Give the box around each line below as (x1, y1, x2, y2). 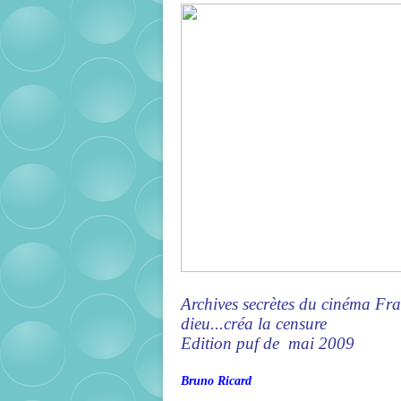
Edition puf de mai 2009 (181, 334, 354, 353)
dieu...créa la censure (181, 314, 327, 333)
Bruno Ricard (181, 374, 252, 388)
